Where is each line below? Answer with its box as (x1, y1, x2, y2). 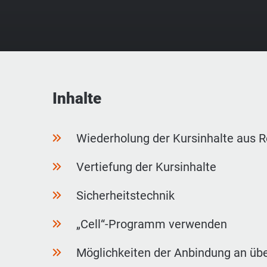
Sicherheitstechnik (76, 188, 175, 203)
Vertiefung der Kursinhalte (76, 160, 216, 174)
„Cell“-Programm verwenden (76, 217, 227, 231)
